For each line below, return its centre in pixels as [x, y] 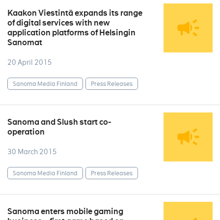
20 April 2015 [30, 62]
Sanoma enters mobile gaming [65, 211]
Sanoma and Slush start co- [59, 122]
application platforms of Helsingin [71, 33]
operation [26, 132]
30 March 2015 [32, 152]
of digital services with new [59, 23]
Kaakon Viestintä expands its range [75, 13]
